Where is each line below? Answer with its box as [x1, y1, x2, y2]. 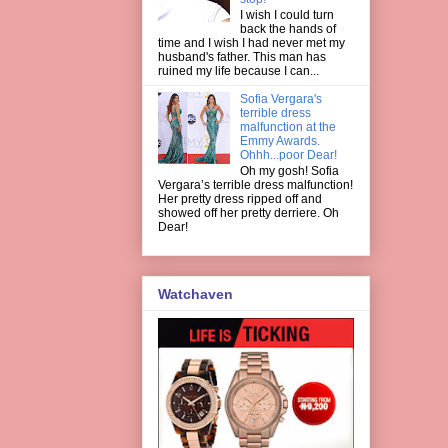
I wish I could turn [239, 7, 334, 22]
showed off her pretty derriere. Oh [158, 206, 339, 221]
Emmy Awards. [239, 133, 320, 148]
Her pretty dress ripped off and [158, 192, 322, 207]
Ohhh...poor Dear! [239, 147, 337, 162]
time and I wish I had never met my [158, 35, 345, 50]
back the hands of [239, 21, 336, 36]
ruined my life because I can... [158, 63, 319, 78]
